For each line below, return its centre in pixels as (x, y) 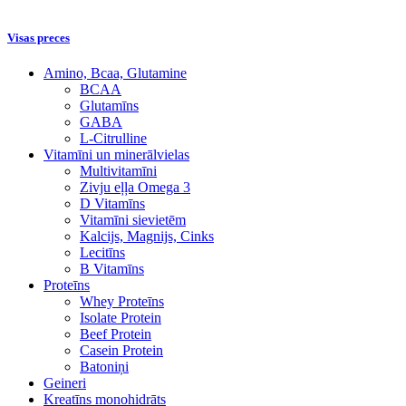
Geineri (65, 383)
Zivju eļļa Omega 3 (135, 188)
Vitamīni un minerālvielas (116, 155)
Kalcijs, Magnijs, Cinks (147, 237)
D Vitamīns (112, 204)
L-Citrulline (113, 139)
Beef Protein (116, 334)
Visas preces (39, 38)
